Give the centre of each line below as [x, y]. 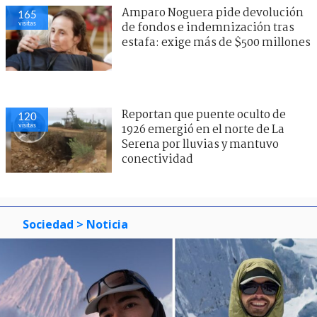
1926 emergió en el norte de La [203, 129]
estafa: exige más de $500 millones [216, 42]
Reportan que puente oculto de [204, 115]
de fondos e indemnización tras [208, 28]
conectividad [157, 159]
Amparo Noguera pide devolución [213, 13]
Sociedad [48, 224]
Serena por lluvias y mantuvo [200, 144]
